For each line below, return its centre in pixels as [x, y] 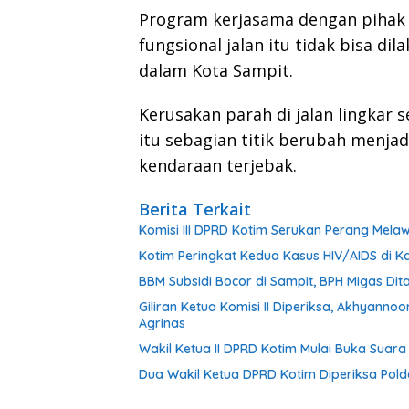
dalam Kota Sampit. [216, 71]
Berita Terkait [195, 210]
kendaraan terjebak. [218, 166]
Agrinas [162, 324]
